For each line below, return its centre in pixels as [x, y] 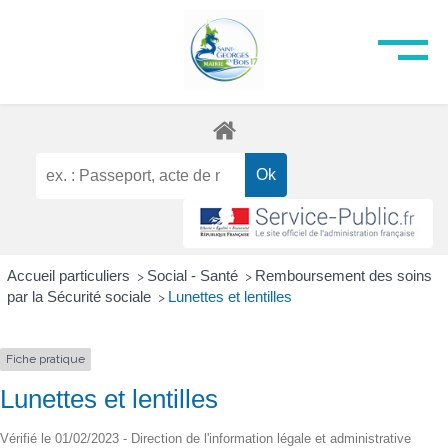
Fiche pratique [45, 359]
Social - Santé [194, 276]
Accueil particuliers [70, 276]
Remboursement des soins [343, 276]
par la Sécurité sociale [80, 297]
